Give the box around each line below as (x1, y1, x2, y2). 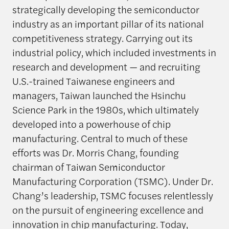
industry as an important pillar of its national (12, 16, 204, 31)
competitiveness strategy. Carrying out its (12, 31, 193, 45)
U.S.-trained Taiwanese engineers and (12, 74, 175, 88)
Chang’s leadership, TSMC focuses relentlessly (12, 188, 213, 203)
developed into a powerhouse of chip (12, 117, 171, 131)
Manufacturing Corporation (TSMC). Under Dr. (12, 174, 213, 189)
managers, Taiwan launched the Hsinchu (12, 88, 186, 103)
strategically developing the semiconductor (12, 2, 199, 17)
